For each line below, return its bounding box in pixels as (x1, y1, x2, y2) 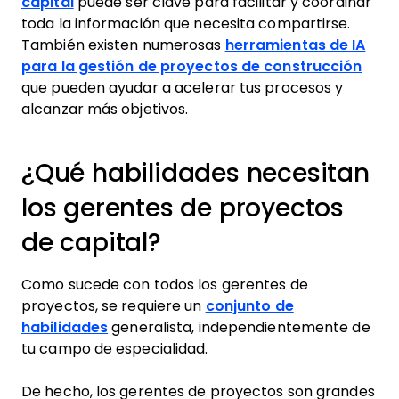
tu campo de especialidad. (21, 341, 208, 356)
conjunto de (205, 298, 294, 313)
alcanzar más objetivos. (21, 102, 189, 117)
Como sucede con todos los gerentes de (21, 277, 308, 292)
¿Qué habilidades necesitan (21, 159, 370, 187)
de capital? (21, 229, 161, 256)
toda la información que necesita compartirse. (21, 16, 351, 31)
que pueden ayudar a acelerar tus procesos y (21, 80, 344, 95)
